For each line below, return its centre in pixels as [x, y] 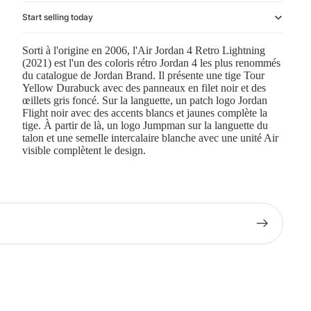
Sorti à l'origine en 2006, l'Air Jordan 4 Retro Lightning [144, 51]
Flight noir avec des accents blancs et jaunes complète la [145, 113]
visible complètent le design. [84, 151]
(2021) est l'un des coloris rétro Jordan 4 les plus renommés [151, 63]
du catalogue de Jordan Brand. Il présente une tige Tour [143, 76]
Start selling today [58, 17]
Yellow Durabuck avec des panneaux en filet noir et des [144, 88]
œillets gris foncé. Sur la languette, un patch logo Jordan [145, 101]
